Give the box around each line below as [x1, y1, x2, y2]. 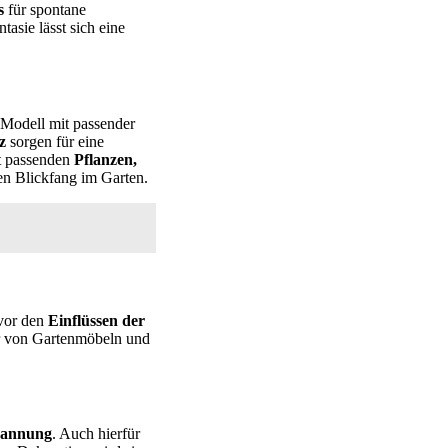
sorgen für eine [6, 132, 104, 150]
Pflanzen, [74, 150, 137, 168]
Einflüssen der [48, 311, 145, 329]
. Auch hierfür [52, 425, 140, 443]
